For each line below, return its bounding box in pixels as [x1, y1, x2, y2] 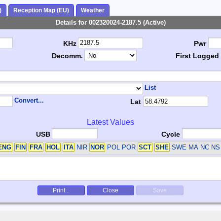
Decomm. [51, 52, 83, 60]
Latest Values [87, 117, 134, 126]
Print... [53, 187, 70, 194]
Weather [81, 7, 105, 14]
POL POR [105, 144, 138, 151]
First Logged [176, 52, 220, 60]
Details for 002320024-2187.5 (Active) [55, 19, 166, 27]
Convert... [14, 96, 44, 104]
